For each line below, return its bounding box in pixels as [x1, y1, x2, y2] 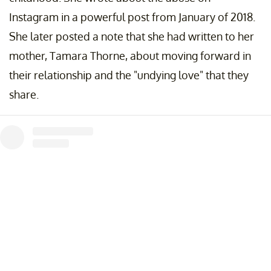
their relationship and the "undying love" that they [9, 68, 249, 82]
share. [9, 87, 39, 101]
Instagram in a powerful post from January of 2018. [9, 10, 255, 24]
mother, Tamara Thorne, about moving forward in [9, 48, 251, 62]
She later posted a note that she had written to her [9, 29, 254, 43]
